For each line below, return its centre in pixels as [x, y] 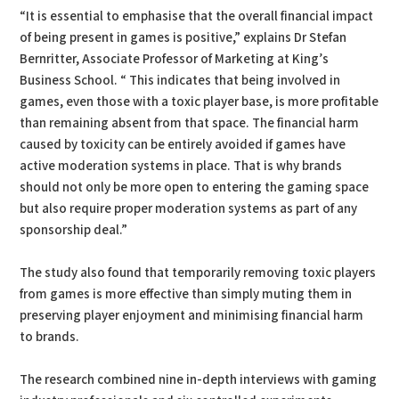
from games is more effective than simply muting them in [186, 294]
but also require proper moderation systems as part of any [189, 209]
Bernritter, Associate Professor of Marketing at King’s [175, 59]
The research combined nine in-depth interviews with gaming [199, 380]
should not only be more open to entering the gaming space [195, 187]
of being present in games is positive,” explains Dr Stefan [183, 38]
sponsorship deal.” [74, 230]
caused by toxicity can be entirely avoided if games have [183, 145]
